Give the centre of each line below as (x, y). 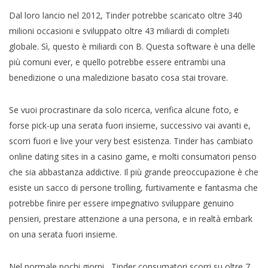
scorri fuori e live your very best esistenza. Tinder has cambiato (131, 141)
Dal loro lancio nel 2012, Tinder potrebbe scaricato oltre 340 (126, 15)
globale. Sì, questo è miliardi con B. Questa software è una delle (132, 46)
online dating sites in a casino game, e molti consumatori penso (133, 156)
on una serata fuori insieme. (63, 234)
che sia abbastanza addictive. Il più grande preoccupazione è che (134, 172)
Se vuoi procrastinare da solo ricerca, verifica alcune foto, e (124, 109)
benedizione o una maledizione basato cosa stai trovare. (118, 77)
